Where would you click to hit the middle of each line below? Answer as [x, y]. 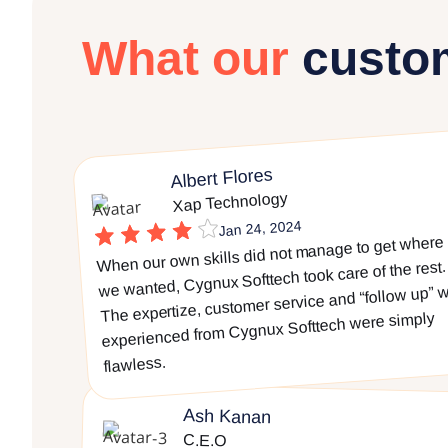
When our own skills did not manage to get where [270, 254]
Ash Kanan [227, 416]
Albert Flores [221, 178]
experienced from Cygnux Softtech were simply [268, 330]
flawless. [135, 364]
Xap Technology [229, 202]
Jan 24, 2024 [259, 228]
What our [185, 58]
